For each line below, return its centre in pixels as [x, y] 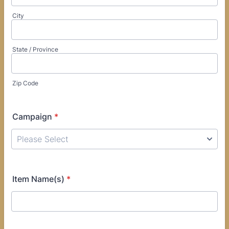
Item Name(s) [38, 179]
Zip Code [25, 83]
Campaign [32, 117]
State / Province [35, 49]
